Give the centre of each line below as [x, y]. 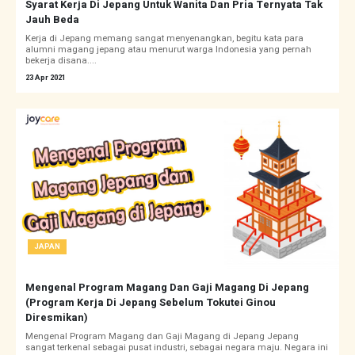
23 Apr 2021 [46, 78]
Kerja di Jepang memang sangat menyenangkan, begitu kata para [164, 39]
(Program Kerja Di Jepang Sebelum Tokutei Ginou [151, 303]
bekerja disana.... [61, 61]
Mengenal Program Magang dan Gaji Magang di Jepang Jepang [162, 337]
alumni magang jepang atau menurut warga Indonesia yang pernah [168, 50]
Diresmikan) [57, 318]
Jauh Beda [52, 20]
